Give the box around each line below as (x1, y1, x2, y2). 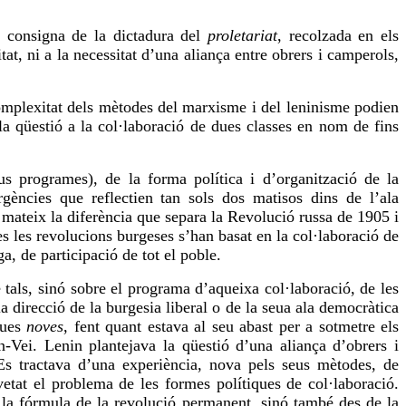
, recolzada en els (277, 26, 400, 45)
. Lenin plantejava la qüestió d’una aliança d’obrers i (33, 336, 400, 355)
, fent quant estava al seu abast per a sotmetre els (63, 317, 400, 336)
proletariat (208, 26, 278, 45)
